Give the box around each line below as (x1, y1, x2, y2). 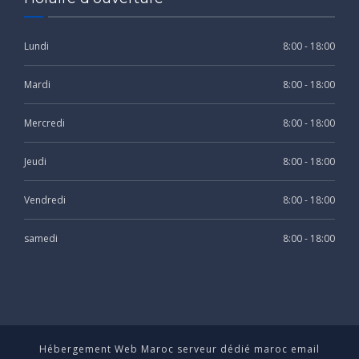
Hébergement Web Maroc (39, 341, 177, 356)
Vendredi (24, 192, 66, 207)
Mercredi (24, 115, 65, 130)
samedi (24, 231, 58, 245)
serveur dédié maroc (177, 341, 291, 356)
